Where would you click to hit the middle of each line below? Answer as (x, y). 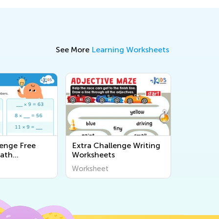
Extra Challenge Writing (116, 146)
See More (74, 50)
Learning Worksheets (130, 50)
